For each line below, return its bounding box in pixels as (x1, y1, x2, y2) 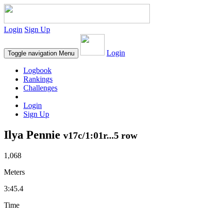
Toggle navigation (8, 50, 57, 57)
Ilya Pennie (4, 128, 63, 141)
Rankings (23, 75, 53, 83)
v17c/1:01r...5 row (63, 129, 137, 141)
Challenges (23, 84, 57, 92)
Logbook (23, 66, 52, 74)
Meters (4, 167, 25, 176)
